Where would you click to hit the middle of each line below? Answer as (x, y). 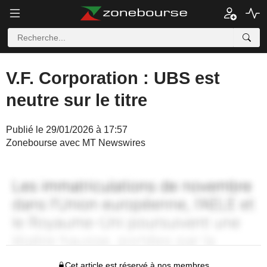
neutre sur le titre (77, 100)
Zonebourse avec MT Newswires (76, 143)
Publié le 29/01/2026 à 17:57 (67, 130)
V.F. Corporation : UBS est (113, 78)
